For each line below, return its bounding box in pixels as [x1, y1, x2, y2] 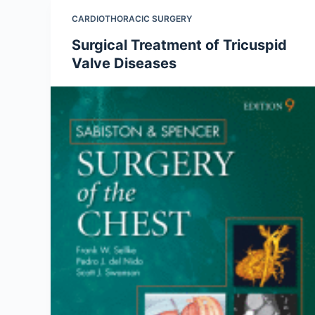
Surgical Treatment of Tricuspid [72, 37, 287, 53]
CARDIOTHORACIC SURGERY [72, 13, 192, 24]
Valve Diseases [72, 55, 176, 72]
